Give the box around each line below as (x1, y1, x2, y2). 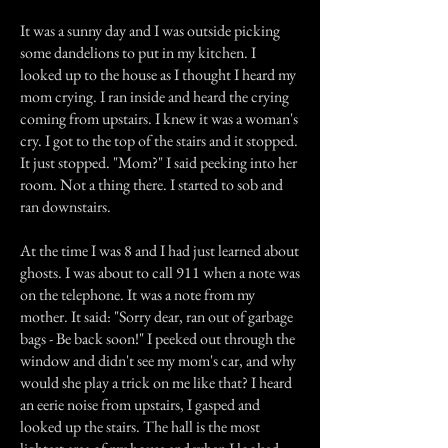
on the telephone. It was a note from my (20, 284, 255, 305)
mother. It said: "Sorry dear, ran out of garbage (20, 306, 293, 327)
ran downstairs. (20, 196, 111, 217)
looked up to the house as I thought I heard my (20, 64, 296, 85)
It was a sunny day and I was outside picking (20, 20, 280, 41)
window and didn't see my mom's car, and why (20, 350, 296, 371)
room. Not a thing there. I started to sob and (20, 174, 283, 195)
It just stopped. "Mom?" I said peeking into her (20, 152, 297, 173)
